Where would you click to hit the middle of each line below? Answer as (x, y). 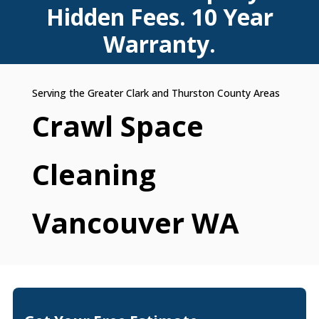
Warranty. (159, 43)
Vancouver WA (135, 222)
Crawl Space (117, 125)
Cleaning (94, 174)
